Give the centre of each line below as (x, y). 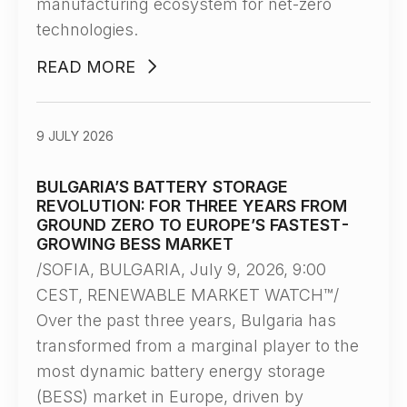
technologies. (87, 30)
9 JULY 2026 (75, 136)
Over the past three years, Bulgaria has (186, 320)
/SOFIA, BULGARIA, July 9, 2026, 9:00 (181, 269)
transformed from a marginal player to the (198, 346)
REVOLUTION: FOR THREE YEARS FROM (192, 206)
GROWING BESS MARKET (135, 244)
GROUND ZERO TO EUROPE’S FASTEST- (194, 225)
